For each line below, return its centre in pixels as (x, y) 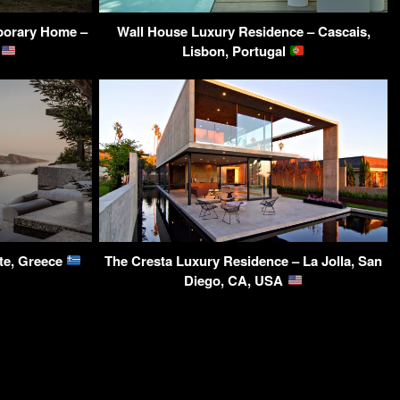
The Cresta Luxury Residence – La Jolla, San (243, 260)
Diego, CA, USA (236, 280)
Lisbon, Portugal (235, 50)
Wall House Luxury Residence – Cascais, (243, 31)
